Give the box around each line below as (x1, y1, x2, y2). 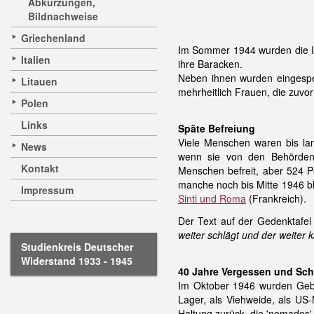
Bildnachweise (28, 9, 98, 23)
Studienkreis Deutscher (21, 240, 133, 254)
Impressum (21, 183, 74, 197)
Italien (21, 53, 50, 67)
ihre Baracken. (178, 57, 243, 71)
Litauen (21, 74, 57, 88)
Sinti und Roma (178, 191, 246, 205)
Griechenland (21, 31, 86, 45)
